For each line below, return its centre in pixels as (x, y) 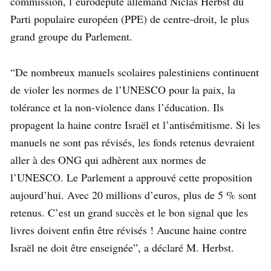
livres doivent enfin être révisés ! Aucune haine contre (129, 230)
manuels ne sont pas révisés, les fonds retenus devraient (132, 142)
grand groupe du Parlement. (71, 37)
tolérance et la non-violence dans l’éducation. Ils (117, 107)
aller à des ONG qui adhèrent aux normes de (108, 160)
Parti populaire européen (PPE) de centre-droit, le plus (130, 19)
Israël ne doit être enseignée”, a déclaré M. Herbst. (122, 248)
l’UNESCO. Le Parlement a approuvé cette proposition (131, 178)
